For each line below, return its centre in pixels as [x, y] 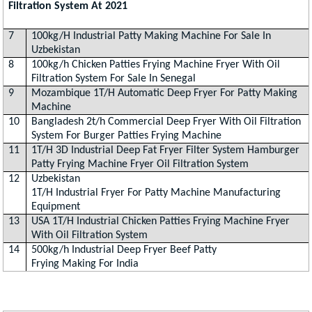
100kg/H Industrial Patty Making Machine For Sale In [151, 36]
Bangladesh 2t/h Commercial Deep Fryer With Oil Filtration [166, 122]
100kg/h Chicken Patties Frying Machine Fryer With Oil [156, 64]
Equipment [56, 206]
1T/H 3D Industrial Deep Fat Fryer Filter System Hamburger [166, 150]
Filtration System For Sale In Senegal [114, 78]
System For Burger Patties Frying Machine [127, 135]
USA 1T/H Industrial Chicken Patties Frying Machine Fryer [161, 221]
